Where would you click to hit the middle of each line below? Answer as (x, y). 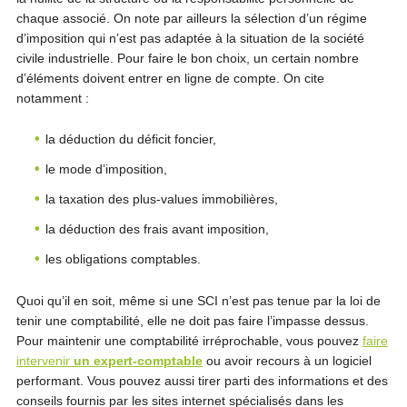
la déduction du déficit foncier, (130, 139)
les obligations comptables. (123, 259)
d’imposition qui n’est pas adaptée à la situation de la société (190, 38)
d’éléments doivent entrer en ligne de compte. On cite (170, 78)
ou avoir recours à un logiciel (287, 361)
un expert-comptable (138, 361)
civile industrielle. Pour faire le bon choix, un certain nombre (187, 58)
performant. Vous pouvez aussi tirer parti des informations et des (202, 381)
